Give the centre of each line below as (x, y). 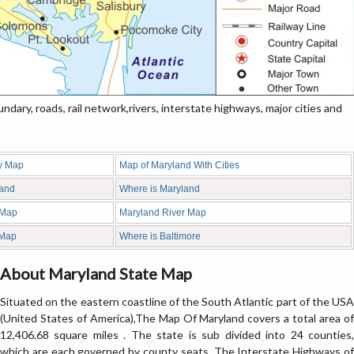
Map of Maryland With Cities (179, 165)
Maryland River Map (163, 213)
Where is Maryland (160, 189)
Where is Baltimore (160, 236)
